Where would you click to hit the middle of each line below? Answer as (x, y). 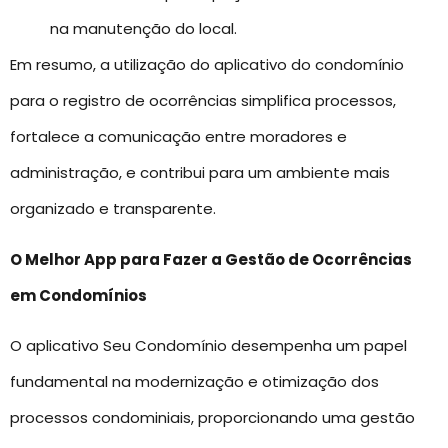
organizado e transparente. (113, 209)
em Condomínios (78, 295)
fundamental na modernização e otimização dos (194, 381)
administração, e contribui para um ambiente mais (200, 173)
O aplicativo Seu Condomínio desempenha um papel (208, 345)
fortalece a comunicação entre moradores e (178, 137)
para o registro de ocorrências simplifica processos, (203, 101)
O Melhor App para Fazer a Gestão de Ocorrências (211, 259)
